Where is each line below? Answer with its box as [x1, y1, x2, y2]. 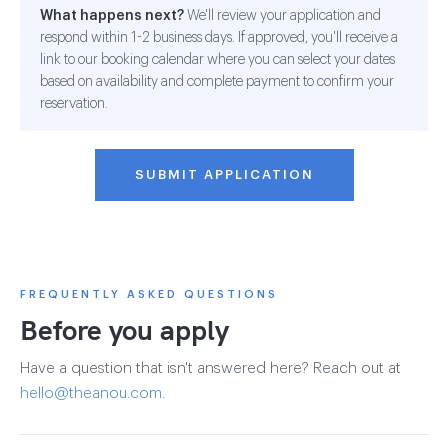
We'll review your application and [184, 8, 381, 23]
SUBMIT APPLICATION [134, 167, 314, 181]
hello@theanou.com [20, 385, 162, 401]
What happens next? [40, 8, 184, 23]
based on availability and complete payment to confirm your [40, 74, 394, 89]
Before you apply [20, 311, 229, 347]
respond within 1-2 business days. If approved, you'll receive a [40, 30, 398, 45]
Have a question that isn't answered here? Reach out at [20, 360, 401, 376]
